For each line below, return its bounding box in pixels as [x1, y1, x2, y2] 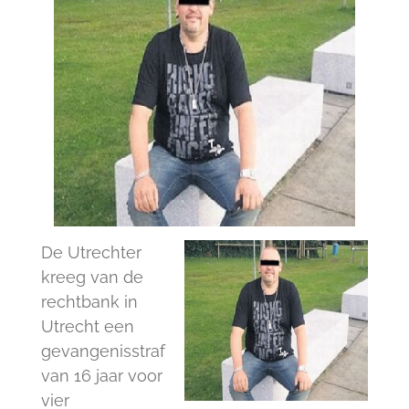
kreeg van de [40, 267, 143, 288]
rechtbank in [40, 292, 138, 312]
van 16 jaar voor [40, 366, 163, 386]
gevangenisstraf [40, 341, 165, 362]
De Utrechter [40, 243, 142, 263]
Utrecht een [40, 317, 134, 337]
